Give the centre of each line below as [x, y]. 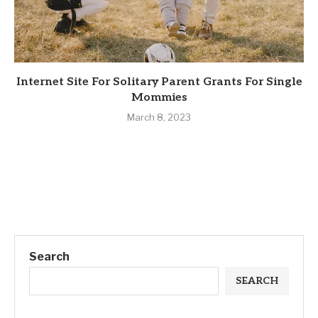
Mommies [159, 98]
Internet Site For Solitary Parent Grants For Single [159, 82]
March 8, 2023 [159, 117]
